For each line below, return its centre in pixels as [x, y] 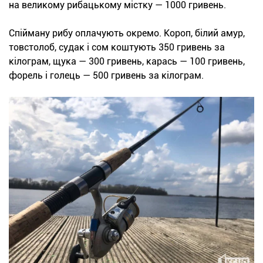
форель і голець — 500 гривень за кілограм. [106, 76]
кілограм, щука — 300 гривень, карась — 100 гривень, [127, 62]
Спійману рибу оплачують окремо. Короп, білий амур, [127, 33]
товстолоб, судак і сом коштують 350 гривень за [117, 48]
